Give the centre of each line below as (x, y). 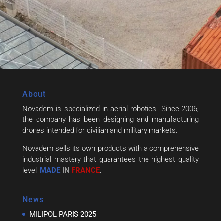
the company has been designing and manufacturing (110, 119)
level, (31, 170)
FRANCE (84, 170)
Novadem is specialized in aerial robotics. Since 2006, (110, 108)
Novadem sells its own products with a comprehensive (110, 148)
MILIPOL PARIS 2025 (62, 214)
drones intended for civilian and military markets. (100, 130)
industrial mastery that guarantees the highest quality (110, 159)
